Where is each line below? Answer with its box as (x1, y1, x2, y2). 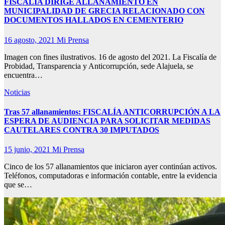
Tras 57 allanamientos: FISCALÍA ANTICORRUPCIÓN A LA (4, 107, 220, 116)
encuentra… (4, 70, 43, 79)
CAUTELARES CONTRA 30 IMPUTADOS (4, 125, 159, 134)
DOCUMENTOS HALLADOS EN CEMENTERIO (4, 16, 183, 25)
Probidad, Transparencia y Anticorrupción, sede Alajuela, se (4, 61, 193, 70)
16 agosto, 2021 (4, 35, 57, 44)
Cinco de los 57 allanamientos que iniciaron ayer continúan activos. (4, 162, 217, 171)
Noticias (4, 87, 30, 96)
